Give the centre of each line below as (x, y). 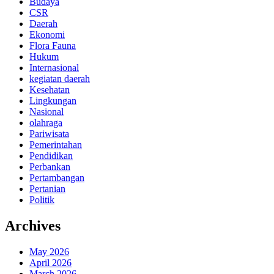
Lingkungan (53, 100)
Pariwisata (49, 133)
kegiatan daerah (60, 78)
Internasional (54, 67)
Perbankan (50, 166)
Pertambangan (57, 177)
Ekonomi (47, 34)
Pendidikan (51, 155)
